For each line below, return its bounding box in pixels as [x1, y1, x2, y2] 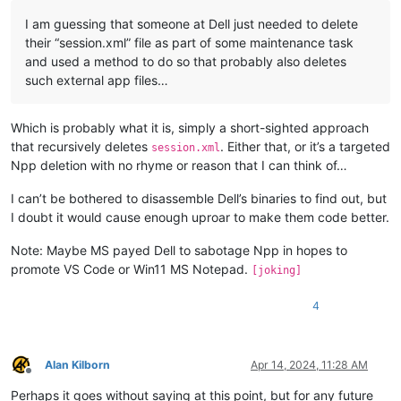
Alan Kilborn [45, 357, 110, 371]
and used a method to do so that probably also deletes [25, 53, 346, 69]
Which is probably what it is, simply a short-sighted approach [11, 119, 369, 135]
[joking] [252, 263, 302, 277]
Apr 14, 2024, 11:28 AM [251, 357, 368, 371]
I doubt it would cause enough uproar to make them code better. [11, 209, 389, 225]
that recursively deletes [11, 138, 151, 154]
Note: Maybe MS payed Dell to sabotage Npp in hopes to [11, 242, 347, 258]
